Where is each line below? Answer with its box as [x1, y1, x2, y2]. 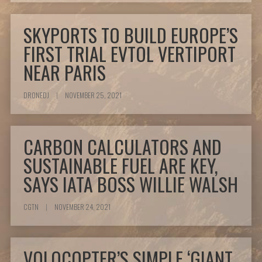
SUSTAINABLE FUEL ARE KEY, [23, 151, 219, 180]
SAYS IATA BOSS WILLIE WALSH [23, 170, 239, 198]
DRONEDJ [23, 90, 51, 101]
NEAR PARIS [23, 58, 106, 87]
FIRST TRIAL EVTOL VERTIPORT [23, 40, 236, 68]
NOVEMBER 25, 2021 [64, 90, 122, 101]
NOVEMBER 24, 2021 [53, 202, 111, 212]
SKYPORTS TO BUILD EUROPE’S [23, 21, 239, 49]
